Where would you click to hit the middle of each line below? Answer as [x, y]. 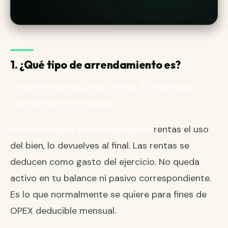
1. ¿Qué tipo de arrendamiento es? [95, 64]
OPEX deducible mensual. [63, 210]
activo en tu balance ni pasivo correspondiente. [111, 178]
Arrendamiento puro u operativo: [81, 129]
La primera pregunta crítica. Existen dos [102, 86]
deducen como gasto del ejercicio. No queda [105, 162]
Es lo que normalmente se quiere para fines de [108, 194]
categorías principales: [62, 103]
